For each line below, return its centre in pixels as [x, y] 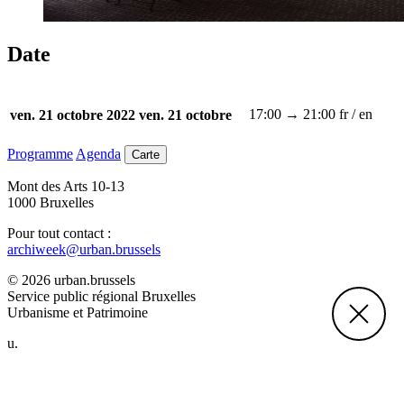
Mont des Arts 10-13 [66, 187]
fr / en [356, 115]
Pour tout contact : [59, 234]
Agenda [98, 154]
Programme [40, 154]
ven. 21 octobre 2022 [73, 115]
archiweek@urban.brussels [84, 250]
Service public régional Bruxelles [101, 297]
